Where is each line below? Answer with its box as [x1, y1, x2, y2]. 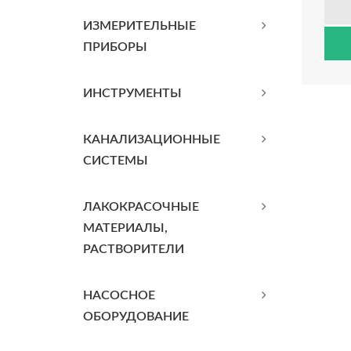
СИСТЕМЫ [83, 154, 148, 167]
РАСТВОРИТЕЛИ [83, 243, 184, 255]
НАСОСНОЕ [83, 289, 155, 302]
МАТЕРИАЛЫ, [83, 222, 168, 234]
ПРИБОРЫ [83, 41, 147, 53]
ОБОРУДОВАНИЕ [83, 310, 189, 323]
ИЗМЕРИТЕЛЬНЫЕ [83, 20, 196, 32]
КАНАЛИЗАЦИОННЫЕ [83, 133, 220, 146]
